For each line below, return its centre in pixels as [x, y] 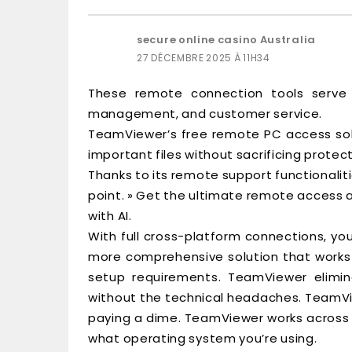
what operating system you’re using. [203, 338]
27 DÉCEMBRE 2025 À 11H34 [203, 58]
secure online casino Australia [226, 40]
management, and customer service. [205, 114]
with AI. [110, 216]
